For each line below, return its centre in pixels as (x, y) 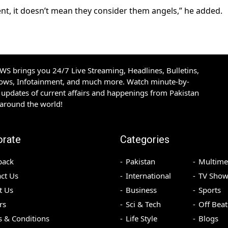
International (148, 176)
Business (141, 190)
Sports (209, 190)
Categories (145, 140)
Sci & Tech (143, 204)
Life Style (141, 219)
